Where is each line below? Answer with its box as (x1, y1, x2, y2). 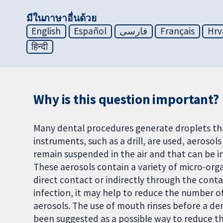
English (31, 25, 61, 37)
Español (74, 25, 107, 37)
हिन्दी (31, 40, 48, 53)
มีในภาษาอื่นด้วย (26, 12, 97, 24)
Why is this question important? (33, 91, 220, 108)
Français (160, 25, 195, 37)
